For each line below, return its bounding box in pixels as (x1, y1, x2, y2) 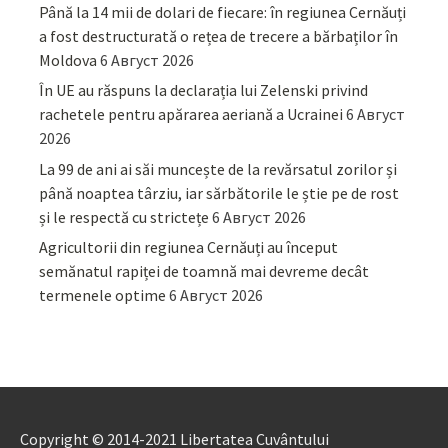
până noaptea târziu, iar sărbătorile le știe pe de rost (39, 182, 400, 203)
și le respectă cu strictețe (39, 206, 210, 227)
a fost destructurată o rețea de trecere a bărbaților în (39, 25, 399, 46)
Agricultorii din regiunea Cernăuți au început (39, 236, 339, 257)
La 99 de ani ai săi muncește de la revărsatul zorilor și (39, 158, 398, 179)
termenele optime (39, 284, 167, 305)
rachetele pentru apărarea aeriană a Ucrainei (39, 104, 344, 125)
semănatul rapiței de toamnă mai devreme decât (39, 260, 370, 281)
